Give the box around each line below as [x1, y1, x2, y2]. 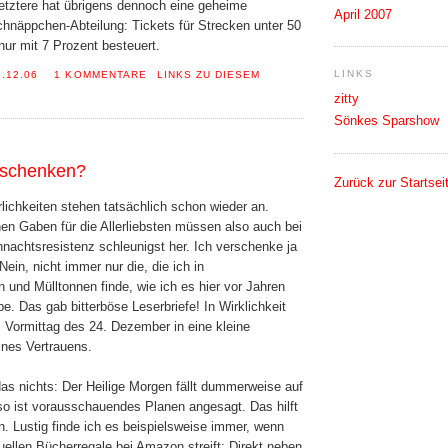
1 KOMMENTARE [54, 69, 147, 81]
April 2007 [334, 6, 392, 22]
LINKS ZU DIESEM [156, 69, 260, 81]
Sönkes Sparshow [334, 112, 439, 128]
